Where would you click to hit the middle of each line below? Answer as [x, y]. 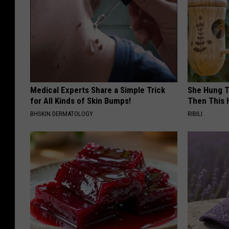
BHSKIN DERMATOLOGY [62, 113]
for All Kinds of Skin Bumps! [81, 100]
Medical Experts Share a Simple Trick [98, 90]
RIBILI [195, 113]
